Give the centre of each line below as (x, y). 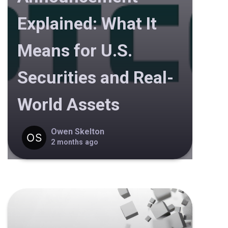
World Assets (68, 105)
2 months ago (75, 142)
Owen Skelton (78, 131)
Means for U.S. (75, 51)
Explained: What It (87, 24)
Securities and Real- (95, 78)
